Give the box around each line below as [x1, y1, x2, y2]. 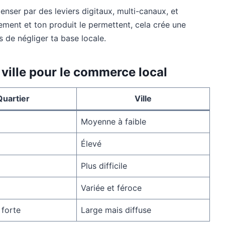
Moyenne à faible [81, 116, 146, 127]
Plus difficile [81, 160, 127, 171]
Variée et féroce [81, 182, 142, 193]
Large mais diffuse [81, 204, 151, 215]
